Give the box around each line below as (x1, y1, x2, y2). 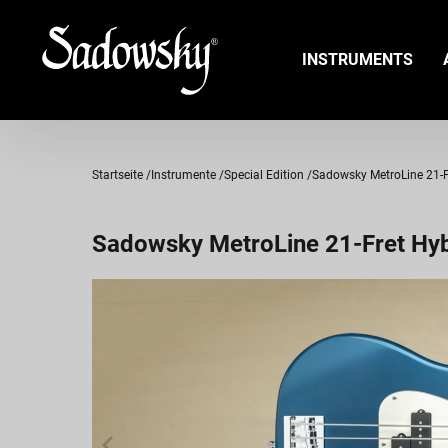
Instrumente (151, 168, 216, 182)
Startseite (92, 168, 143, 182)
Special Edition (224, 168, 304, 182)
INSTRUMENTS (301, 50, 413, 69)
